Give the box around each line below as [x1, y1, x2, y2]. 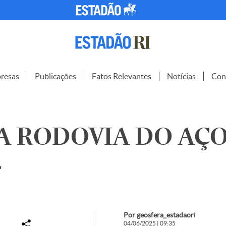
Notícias [167, 72, 196, 81]
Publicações [35, 72, 76, 81]
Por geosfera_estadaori [123, 211, 196, 219]
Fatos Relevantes [92, 72, 151, 81]
